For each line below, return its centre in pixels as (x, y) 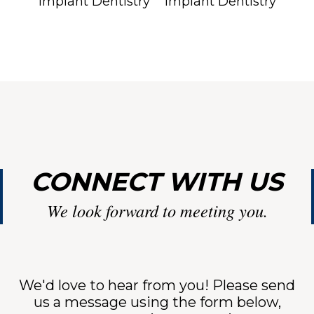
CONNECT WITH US (157, 182)
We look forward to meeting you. (157, 211)
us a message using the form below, (157, 302)
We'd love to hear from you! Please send (157, 286)
